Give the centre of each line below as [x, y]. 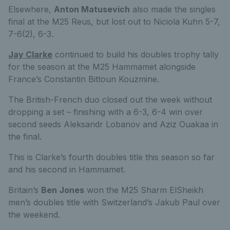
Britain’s [25, 190]
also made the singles [173, 9]
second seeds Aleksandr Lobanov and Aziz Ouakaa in [113, 124]
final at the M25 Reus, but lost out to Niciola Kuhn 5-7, [114, 22]
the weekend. [34, 215]
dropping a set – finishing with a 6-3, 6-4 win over [106, 112]
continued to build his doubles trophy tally [136, 55]
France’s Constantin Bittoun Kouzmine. [84, 79]
